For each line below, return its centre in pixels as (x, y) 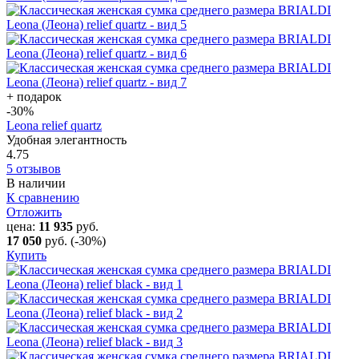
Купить (26, 255)
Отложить (34, 212)
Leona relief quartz (54, 125)
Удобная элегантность (67, 139)
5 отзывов (34, 168)
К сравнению (43, 197)
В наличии (36, 183)
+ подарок (34, 96)
